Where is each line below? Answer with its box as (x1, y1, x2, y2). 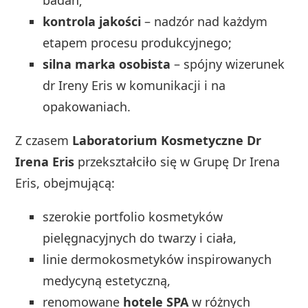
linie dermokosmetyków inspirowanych (43, 250, 272, 267)
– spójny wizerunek (170, 55, 285, 72)
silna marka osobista (43, 55, 171, 72)
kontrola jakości (43, 12, 142, 30)
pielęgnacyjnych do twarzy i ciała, (43, 229, 237, 246)
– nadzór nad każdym (141, 12, 268, 30)
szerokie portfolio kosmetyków (43, 208, 223, 225)
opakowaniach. (43, 98, 131, 115)
